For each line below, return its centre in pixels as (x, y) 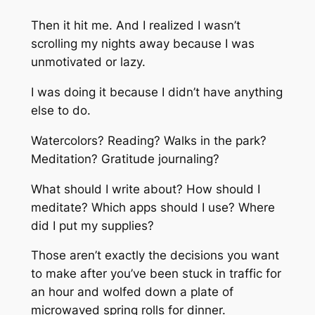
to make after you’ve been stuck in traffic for (156, 274)
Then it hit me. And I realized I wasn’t (135, 26)
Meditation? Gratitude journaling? (125, 159)
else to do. (60, 110)
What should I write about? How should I (145, 189)
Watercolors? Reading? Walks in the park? (148, 140)
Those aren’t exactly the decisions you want (155, 256)
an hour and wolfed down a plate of (132, 292)
